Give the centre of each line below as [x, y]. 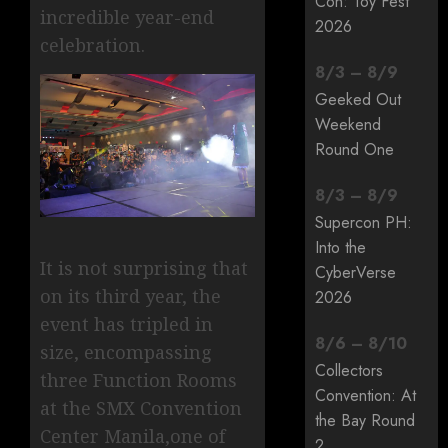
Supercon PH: [364, 223]
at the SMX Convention [141, 408]
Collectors [349, 371]
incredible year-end [127, 16]
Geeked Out [358, 100]
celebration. [92, 44]
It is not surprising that [144, 268]
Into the [341, 248]
